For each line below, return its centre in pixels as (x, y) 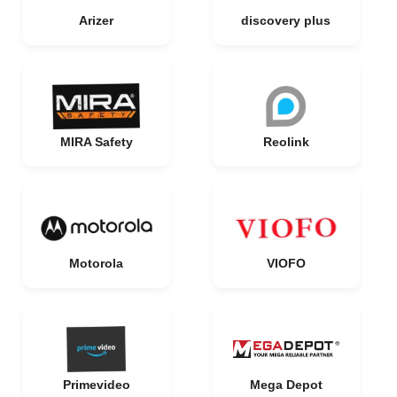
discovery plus (286, 20)
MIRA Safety (96, 142)
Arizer (96, 20)
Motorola (96, 263)
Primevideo (96, 385)
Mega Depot (286, 385)
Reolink (286, 142)
